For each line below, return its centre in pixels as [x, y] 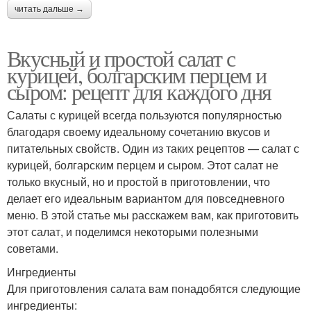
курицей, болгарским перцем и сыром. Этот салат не [143, 165]
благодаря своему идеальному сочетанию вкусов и [138, 132]
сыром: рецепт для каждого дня [139, 92]
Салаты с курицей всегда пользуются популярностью [144, 115]
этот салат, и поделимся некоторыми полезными [133, 232]
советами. [33, 249]
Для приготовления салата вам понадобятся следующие [154, 289]
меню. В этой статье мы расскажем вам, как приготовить [153, 215]
